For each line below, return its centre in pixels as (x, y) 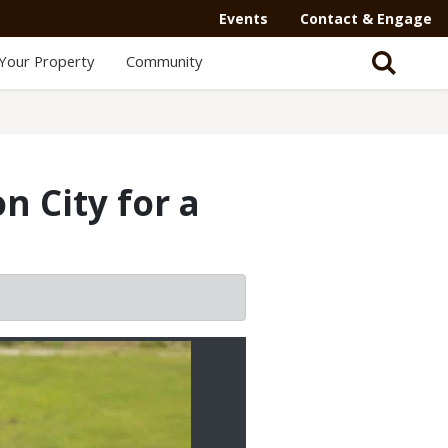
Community (163, 61)
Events (243, 18)
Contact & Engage (366, 18)
